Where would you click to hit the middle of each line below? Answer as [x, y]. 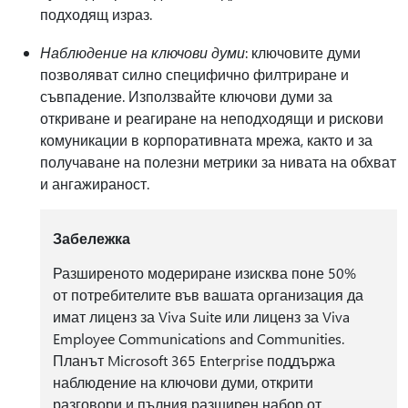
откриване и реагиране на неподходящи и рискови [212, 118]
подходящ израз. [98, 15]
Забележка [91, 239]
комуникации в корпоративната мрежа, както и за [206, 140]
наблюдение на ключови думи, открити [183, 382]
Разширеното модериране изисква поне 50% [204, 273]
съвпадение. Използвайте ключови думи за [186, 97]
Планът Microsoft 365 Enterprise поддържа [194, 361]
